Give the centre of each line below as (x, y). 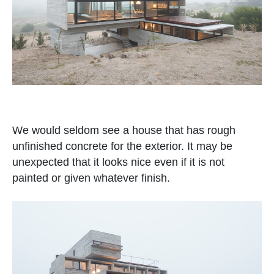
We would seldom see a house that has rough (124, 130)
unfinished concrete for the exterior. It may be (122, 146)
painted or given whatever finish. (91, 178)
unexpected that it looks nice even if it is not (118, 162)
